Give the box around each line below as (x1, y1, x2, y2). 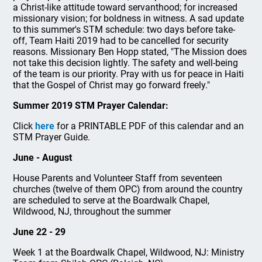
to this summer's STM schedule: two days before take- (13, 24, 236, 35)
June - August (13, 152, 73, 163)
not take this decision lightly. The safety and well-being (13, 57, 239, 68)
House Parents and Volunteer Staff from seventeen (13, 173, 223, 184)
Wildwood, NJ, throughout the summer (13, 206, 171, 217)
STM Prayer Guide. (13, 132, 91, 143)
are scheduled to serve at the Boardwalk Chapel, (13, 195, 210, 206)
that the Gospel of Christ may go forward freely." (13, 80, 211, 91)
